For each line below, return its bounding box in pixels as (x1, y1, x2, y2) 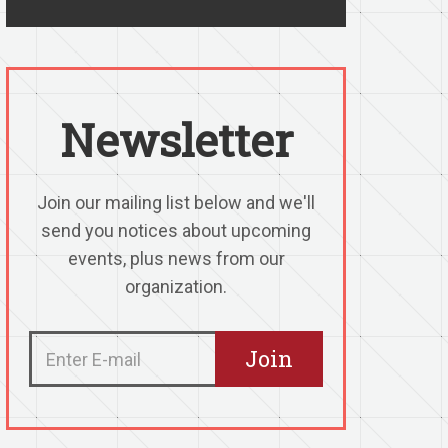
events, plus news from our (67, 248, 285, 269)
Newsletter (59, 110, 293, 169)
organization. (125, 276, 227, 297)
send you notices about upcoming (41, 220, 311, 241)
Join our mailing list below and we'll (37, 192, 315, 213)
